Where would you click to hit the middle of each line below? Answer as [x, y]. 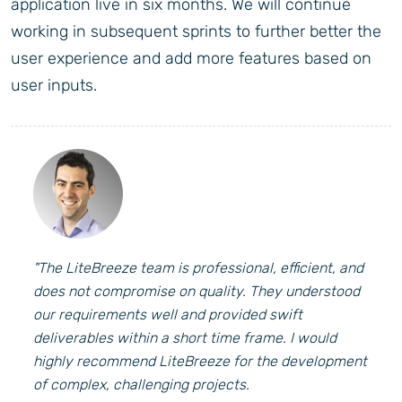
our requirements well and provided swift [168, 315]
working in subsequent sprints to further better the [196, 32]
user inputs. [54, 86]
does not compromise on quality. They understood [197, 292]
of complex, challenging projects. [141, 385]
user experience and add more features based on [191, 59]
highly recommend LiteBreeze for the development [200, 362]
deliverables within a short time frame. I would [185, 338]
